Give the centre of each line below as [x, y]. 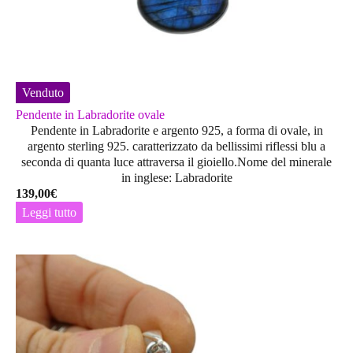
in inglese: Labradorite [176, 177]
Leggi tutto [49, 212]
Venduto [43, 92]
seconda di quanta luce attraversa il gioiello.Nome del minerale [176, 162]
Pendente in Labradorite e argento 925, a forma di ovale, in [176, 130]
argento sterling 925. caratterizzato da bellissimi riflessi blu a [176, 146]
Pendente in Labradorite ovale [90, 114]
